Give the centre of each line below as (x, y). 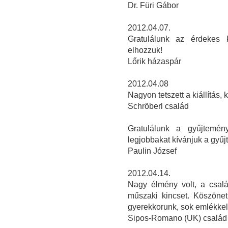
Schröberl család (158, 106)
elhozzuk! (146, 50)
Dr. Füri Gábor (153, 6)
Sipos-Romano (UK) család (177, 218)
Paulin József (152, 151)
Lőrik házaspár (154, 62)
